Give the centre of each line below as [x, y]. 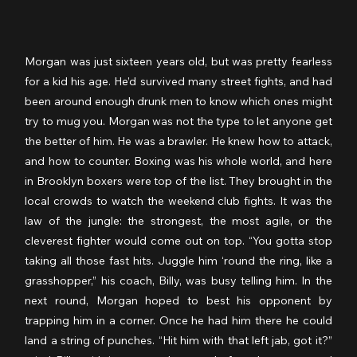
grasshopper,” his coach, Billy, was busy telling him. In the [178, 280]
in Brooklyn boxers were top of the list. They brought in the [178, 180]
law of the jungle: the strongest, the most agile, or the [178, 220]
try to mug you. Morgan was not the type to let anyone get [178, 121]
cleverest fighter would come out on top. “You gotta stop [178, 240]
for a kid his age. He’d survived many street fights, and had [178, 81]
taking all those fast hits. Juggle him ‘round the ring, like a [178, 260]
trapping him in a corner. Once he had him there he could [178, 320]
